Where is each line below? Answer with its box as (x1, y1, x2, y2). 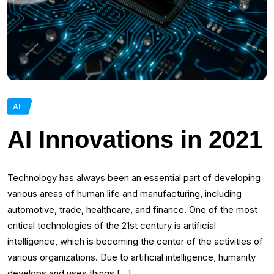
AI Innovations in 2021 (7, 125, 262, 153)
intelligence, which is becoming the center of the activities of (7, 235, 263, 247)
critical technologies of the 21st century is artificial (7, 219, 216, 231)
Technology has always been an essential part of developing (7, 171, 261, 183)
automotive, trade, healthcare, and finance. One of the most (7, 203, 257, 215)
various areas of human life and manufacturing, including (7, 187, 242, 199)
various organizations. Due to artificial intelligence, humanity (7, 251, 256, 263)
